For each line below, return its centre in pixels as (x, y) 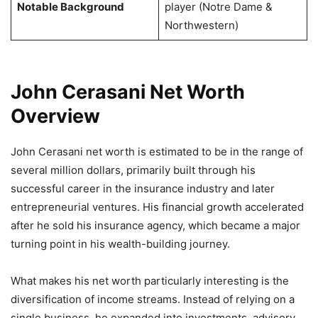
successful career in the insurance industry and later (143, 188)
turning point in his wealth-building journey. (120, 243)
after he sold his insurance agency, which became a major (155, 225)
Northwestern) (201, 25)
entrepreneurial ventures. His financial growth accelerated (157, 207)
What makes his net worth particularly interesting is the (150, 280)
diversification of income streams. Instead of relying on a (153, 299)
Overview (55, 116)
